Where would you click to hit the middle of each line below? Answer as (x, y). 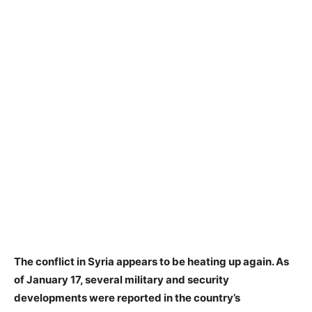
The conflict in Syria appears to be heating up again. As (151, 262)
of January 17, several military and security (122, 280)
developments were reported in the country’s (127, 298)
